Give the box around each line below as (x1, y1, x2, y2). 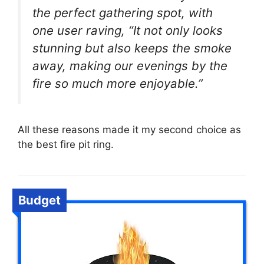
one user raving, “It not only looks (32, 23, 223, 38)
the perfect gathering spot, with (32, 5, 213, 21)
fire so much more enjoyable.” (32, 76, 203, 91)
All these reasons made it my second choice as (18, 123, 241, 136)
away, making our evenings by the (32, 58, 227, 74)
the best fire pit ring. (18, 138, 114, 150)
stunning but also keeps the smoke (32, 41, 232, 56)
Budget (18, 192, 61, 207)
